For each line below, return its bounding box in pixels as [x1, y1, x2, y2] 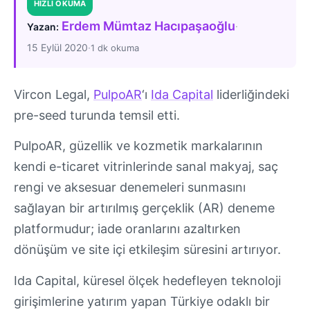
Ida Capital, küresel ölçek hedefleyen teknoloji [14, 273, 281, 288]
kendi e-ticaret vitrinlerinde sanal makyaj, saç [14, 159, 278, 174]
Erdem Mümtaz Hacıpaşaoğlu [62, 18, 235, 33]
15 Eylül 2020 [27, 41, 88, 53]
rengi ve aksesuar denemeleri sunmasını [14, 180, 246, 195]
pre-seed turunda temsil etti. [14, 107, 180, 122]
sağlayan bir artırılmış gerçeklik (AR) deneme [14, 201, 275, 216]
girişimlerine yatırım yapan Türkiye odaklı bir [14, 293, 270, 309]
